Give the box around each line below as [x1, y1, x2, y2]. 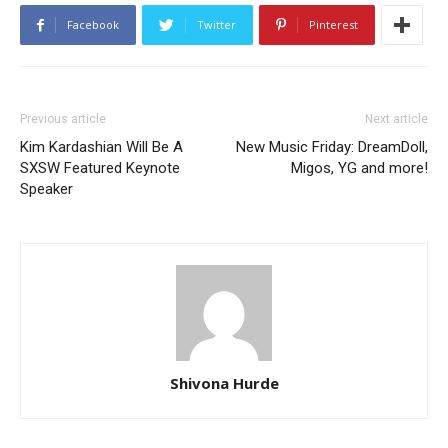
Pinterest [309, 16, 358, 32]
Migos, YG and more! [291, 158, 428, 177]
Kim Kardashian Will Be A [20, 137, 183, 156]
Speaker [20, 179, 73, 198]
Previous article [20, 111, 106, 126]
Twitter [197, 16, 236, 32]
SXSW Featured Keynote [20, 158, 180, 177]
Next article [365, 111, 428, 126]
